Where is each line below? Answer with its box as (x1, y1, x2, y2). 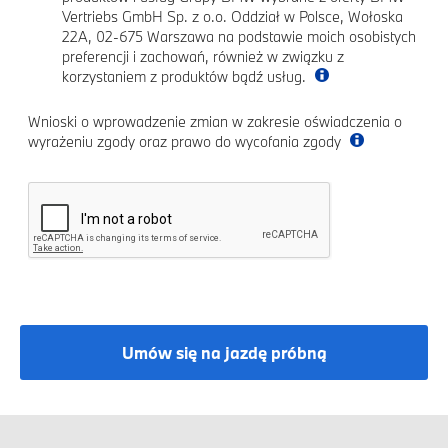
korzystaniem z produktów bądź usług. (62, 67, 310, 86)
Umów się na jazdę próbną (121, 341, 327, 363)
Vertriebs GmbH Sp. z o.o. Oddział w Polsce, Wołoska (62, 7, 403, 26)
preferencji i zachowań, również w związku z (62, 47, 344, 66)
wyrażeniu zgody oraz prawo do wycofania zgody (28, 132, 345, 151)
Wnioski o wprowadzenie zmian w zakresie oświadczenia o (28, 112, 402, 131)
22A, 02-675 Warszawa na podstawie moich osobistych (62, 27, 416, 46)
